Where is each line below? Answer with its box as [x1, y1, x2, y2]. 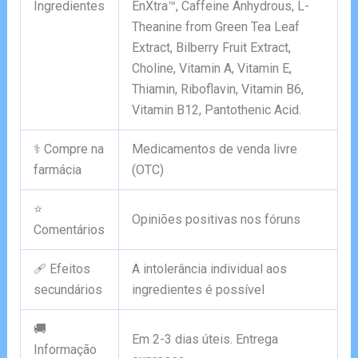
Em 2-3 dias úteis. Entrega [131, 332, 278, 348]
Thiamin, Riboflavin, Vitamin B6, [131, 82, 304, 97]
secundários [33, 282, 102, 298]
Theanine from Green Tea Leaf [131, 19, 300, 35]
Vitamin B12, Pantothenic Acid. [131, 102, 301, 118]
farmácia [33, 162, 82, 178]
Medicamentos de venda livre [131, 141, 297, 157]
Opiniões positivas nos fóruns [131, 212, 300, 228]
